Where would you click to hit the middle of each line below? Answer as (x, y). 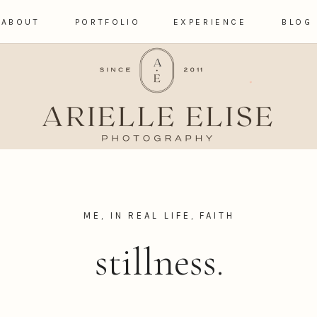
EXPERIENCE (210, 22)
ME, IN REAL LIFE (137, 215)
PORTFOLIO (108, 22)
